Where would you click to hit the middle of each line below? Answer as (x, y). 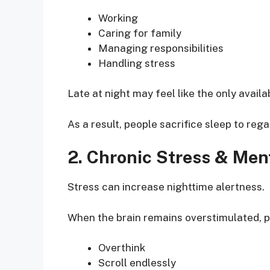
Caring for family (140, 33)
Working (118, 18)
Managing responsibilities (161, 48)
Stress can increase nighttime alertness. (166, 187)
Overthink (122, 248)
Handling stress (137, 63)
